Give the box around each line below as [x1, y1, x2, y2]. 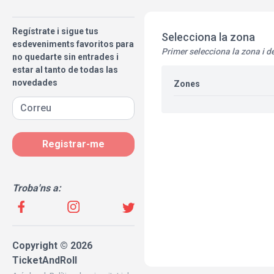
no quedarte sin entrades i [12, 52, 119, 62]
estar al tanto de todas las [12, 65, 118, 75]
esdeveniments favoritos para [12, 39, 134, 49]
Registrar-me [42, 138, 105, 150]
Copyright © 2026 [12, 240, 92, 251]
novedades [12, 78, 57, 87]
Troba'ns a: [12, 182, 61, 194]
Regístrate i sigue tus [12, 26, 98, 36]
